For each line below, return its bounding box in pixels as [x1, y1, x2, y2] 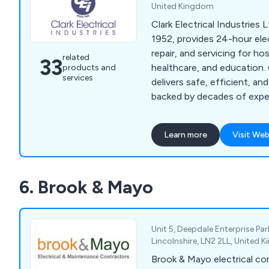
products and [62, 62, 116, 73]
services [62, 73, 93, 83]
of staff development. [151, 105, 248, 117]
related [62, 52, 89, 63]
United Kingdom [151, 1, 214, 12]
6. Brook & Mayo [19, 176, 153, 199]
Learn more [164, 130, 208, 141]
